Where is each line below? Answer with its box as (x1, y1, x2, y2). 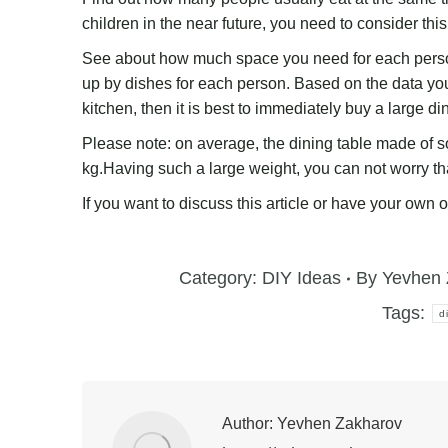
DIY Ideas (261, 268, 341, 289)
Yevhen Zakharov (273, 415, 402, 433)
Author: (222, 415, 273, 433)
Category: (178, 268, 262, 289)
